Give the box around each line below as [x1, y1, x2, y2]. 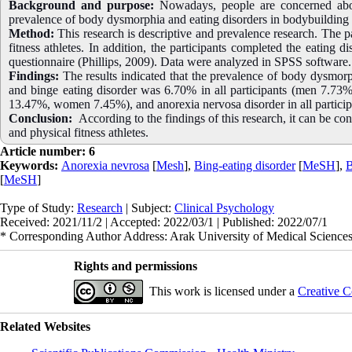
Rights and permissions [73, 258, 197, 273]
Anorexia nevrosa [61, 158, 149, 172]
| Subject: [123, 200, 174, 214]
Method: [9, 26, 54, 40]
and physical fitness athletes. [9, 125, 148, 139]
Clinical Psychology [174, 200, 274, 214]
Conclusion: [9, 111, 72, 125]
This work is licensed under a [148, 284, 298, 298]
